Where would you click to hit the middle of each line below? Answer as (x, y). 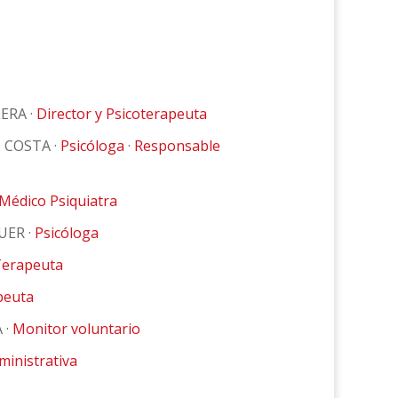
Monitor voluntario (76, 329)
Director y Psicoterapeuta (121, 114)
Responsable (177, 146)
